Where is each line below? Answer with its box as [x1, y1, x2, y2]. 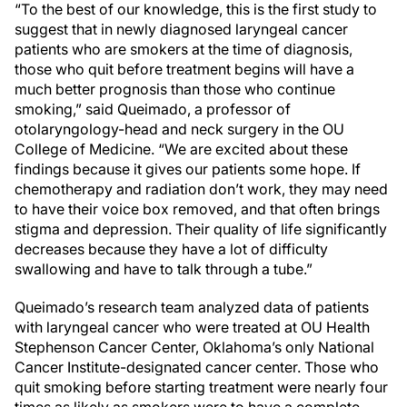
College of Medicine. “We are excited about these [15, 139, 348, 158]
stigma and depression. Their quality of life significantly [15, 219, 387, 238]
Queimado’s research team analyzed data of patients [15, 297, 369, 316]
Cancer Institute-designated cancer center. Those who [15, 357, 379, 376]
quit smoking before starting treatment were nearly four [15, 377, 388, 396]
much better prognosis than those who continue [15, 79, 335, 98]
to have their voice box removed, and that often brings [15, 199, 380, 218]
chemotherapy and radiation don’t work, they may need [15, 179, 388, 198]
